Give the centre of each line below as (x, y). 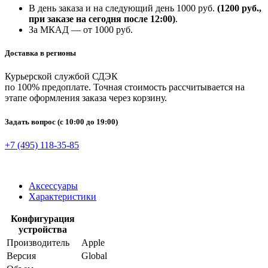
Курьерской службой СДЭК (61, 77)
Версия (21, 255)
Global (94, 255)
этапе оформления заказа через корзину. (86, 98)
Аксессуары (53, 185)
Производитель (38, 242)
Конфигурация (43, 218)
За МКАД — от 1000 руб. (81, 30)
